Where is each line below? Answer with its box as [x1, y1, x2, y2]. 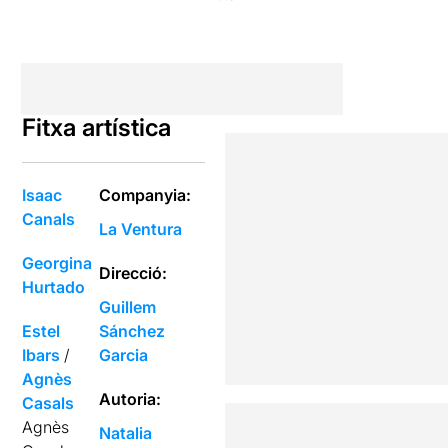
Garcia [99, 345, 149, 365]
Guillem [99, 297, 157, 317]
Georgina [22, 253, 93, 273]
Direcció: [99, 263, 168, 283]
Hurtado [22, 277, 86, 297]
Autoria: [99, 389, 162, 409]
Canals [22, 209, 76, 229]
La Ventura [99, 219, 183, 239]
